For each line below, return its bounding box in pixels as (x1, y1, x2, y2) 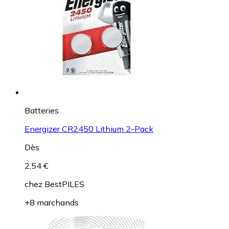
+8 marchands (25, 197, 79, 208)
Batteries (25, 105, 59, 116)
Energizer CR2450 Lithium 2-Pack (25, 124, 153, 134)
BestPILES (44, 179, 84, 190)
